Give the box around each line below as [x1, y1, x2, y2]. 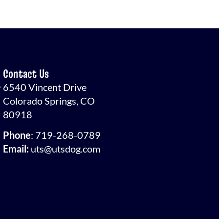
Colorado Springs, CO [3, 94, 95, 107]
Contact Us [3, 65, 49, 82]
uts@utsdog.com [31, 143, 101, 155]
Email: [3, 143, 29, 155]
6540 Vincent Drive [3, 81, 87, 93]
